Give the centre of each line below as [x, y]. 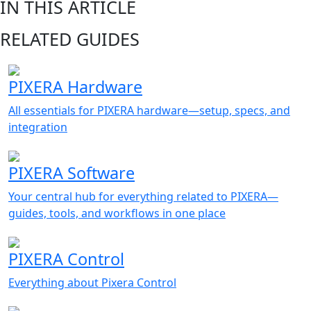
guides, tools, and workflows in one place [117, 213]
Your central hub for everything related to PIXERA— [143, 196]
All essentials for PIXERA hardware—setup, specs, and [149, 110]
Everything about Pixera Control [92, 283]
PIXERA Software [72, 173]
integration [38, 127]
